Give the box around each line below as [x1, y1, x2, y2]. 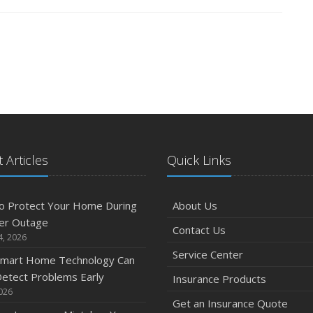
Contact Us [173, 223, 226, 237]
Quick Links [167, 152, 231, 168]
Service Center [173, 247, 243, 261]
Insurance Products [173, 272, 266, 286]
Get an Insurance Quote [173, 296, 288, 310]
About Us [173, 198, 217, 212]
